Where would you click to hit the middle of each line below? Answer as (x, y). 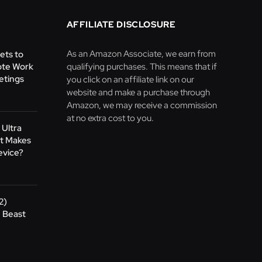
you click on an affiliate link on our (130, 80)
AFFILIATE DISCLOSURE (121, 25)
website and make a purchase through (138, 93)
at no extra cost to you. (110, 118)
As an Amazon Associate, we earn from (141, 54)
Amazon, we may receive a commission (142, 106)
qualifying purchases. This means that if (142, 67)
